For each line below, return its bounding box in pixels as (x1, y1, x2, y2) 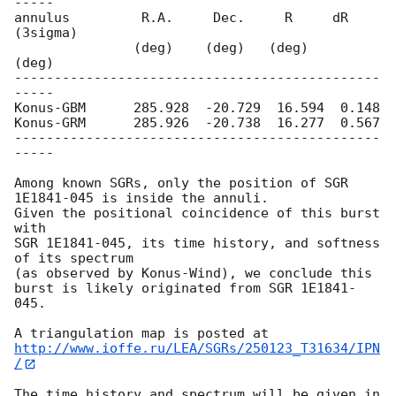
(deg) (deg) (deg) (14, 40, 133, 57)
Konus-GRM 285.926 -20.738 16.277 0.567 (14, 115, 380, 132)
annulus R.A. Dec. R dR (14, 10, 348, 27)
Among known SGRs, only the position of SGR (14, 175, 348, 192)
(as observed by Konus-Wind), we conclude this (14, 265, 372, 282)
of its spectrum (14, 250, 133, 267)
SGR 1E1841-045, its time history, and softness (14, 235, 380, 252)
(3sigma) (14, 25, 78, 42)
